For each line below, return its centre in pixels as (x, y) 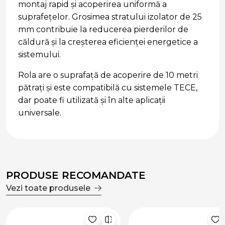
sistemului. (39, 55)
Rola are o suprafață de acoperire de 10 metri (108, 75)
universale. (40, 113)
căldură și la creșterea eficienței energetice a (108, 42)
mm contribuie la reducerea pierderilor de (103, 30)
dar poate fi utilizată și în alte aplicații (92, 100)
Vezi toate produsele (48, 188)
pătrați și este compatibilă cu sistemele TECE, (108, 88)
